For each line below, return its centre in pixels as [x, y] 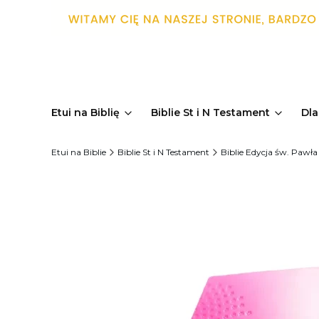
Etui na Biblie [79, 152]
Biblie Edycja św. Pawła [269, 152]
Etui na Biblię [85, 113]
